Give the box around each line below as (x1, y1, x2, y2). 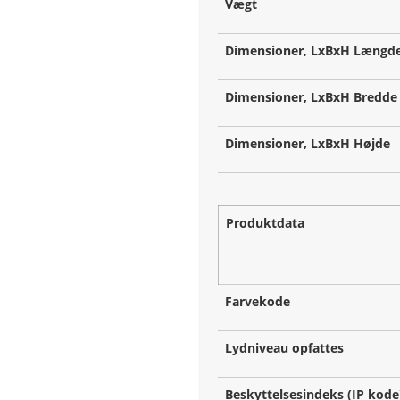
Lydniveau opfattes (225, 339, 344, 357)
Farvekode (225, 293, 290, 311)
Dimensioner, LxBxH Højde (225, 135, 390, 153)
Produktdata (226, 214, 304, 232)
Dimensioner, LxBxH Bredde (225, 88, 397, 106)
